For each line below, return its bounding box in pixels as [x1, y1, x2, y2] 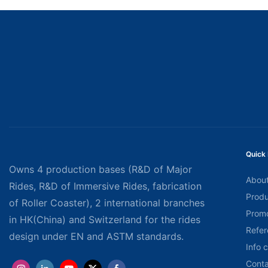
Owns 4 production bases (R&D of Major [9, 163, 192, 176]
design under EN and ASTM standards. [9, 230, 184, 243]
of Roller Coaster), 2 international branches [9, 197, 205, 209]
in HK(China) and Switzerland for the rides [9, 214, 200, 226]
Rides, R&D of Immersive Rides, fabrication [9, 180, 202, 193]
